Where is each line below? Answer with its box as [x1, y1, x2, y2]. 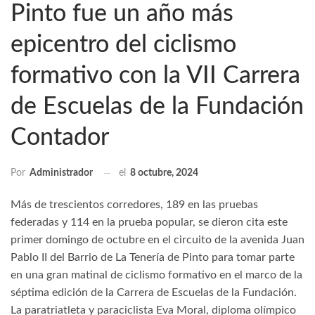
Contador [11, 125, 109, 150]
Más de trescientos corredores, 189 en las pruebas [11, 199, 258, 211]
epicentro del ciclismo [11, 32, 236, 57]
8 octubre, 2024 [130, 167, 198, 178]
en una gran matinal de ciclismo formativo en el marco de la [11, 269, 302, 281]
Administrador [30, 168, 93, 179]
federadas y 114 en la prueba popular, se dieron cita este [11, 217, 288, 229]
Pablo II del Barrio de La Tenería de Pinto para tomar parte [11, 252, 295, 264]
